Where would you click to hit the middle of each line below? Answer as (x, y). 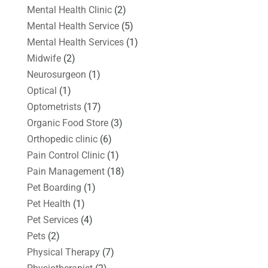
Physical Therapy (63, 252)
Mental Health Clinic (69, 10)
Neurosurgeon (56, 74)
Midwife (44, 58)
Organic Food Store (67, 123)
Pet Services (52, 220)
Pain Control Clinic (66, 155)
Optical (42, 90)
